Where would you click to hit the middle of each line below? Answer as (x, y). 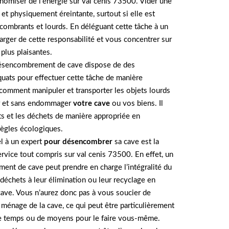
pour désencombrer (78, 142)
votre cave (91, 103)
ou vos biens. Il (136, 103)
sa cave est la (136, 142)
